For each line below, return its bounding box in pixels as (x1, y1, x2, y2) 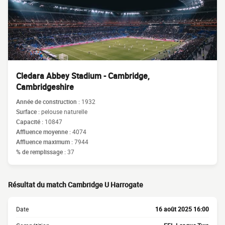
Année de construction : (16, 97, 81, 105)
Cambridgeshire (16, 81, 74, 92)
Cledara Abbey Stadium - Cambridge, (16, 70, 150, 81)
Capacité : (16, 118, 45, 126)
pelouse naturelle (41, 107, 87, 116)
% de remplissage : (16, 148, 67, 156)
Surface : (16, 107, 41, 116)
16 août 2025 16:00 (155, 205, 209, 213)
